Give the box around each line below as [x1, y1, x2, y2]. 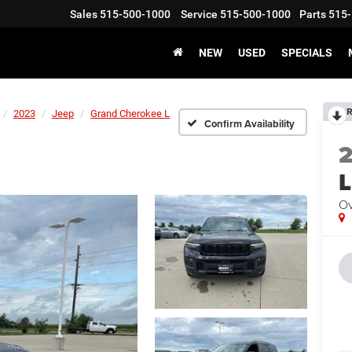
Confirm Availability [204, 115, 295, 131]
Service [181, 8, 218, 21]
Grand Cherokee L [90, 108, 170, 119]
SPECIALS [281, 46, 332, 60]
